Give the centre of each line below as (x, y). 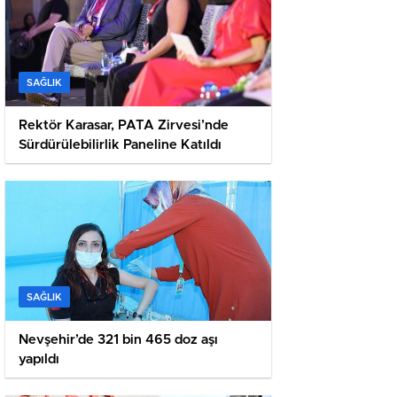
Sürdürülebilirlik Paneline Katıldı (120, 145)
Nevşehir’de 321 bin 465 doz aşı (118, 340)
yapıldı (39, 360)
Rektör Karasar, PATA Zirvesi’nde (124, 126)
